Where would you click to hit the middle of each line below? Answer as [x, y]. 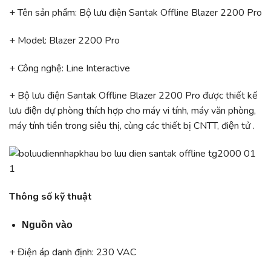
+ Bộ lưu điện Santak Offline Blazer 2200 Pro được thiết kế [133, 96]
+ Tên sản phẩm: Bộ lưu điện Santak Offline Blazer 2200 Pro [135, 13]
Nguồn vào [47, 224]
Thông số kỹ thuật [51, 196]
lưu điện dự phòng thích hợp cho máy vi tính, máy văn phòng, [132, 111]
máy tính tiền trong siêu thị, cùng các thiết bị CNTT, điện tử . [132, 126]
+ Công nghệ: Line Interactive [70, 68]
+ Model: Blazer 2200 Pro [64, 40]
